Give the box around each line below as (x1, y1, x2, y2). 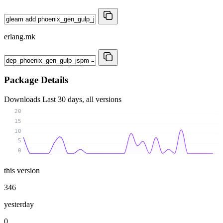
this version (4, 166, 40, 175)
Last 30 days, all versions (42, 95, 121, 104)
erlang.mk (4, 32, 35, 41)
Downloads (4, 95, 42, 104)
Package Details (4, 75, 68, 86)
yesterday (4, 200, 34, 209)
